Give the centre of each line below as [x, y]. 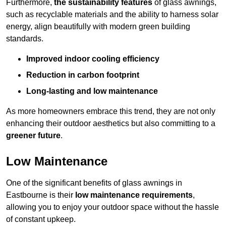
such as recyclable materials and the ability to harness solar [112, 15]
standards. [25, 39]
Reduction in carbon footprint [83, 75]
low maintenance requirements [134, 195]
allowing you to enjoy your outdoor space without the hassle [112, 207]
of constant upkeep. [41, 219]
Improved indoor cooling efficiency [93, 59]
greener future [33, 136]
